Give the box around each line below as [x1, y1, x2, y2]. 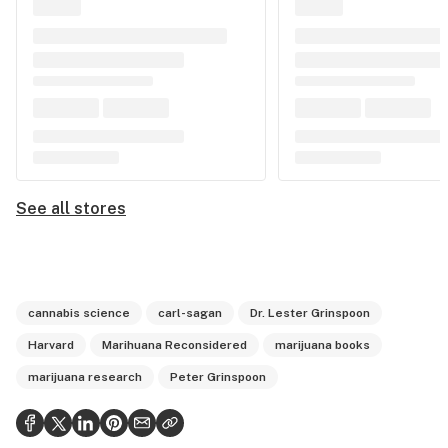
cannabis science [28, 306, 130, 320]
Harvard [28, 338, 74, 352]
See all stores [16, 199, 126, 218]
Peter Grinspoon [170, 370, 266, 384]
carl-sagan [158, 306, 222, 320]
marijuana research [28, 370, 142, 384]
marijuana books [275, 338, 370, 352]
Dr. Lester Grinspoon [250, 306, 370, 320]
